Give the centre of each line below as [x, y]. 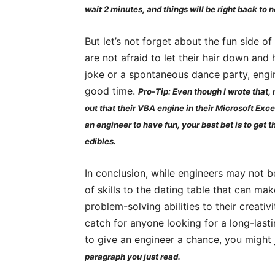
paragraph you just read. [133, 257]
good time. [111, 91]
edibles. [101, 141]
